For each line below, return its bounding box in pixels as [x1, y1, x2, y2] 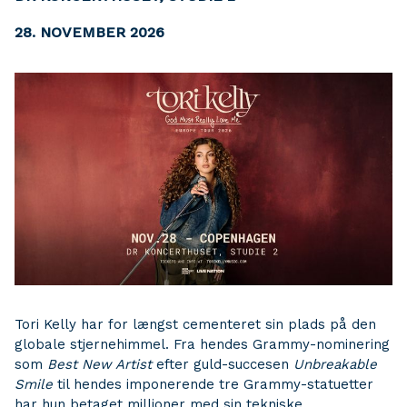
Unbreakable [293, 356, 377, 372]
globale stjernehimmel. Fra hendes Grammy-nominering [15, 336, 390, 352]
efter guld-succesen [152, 356, 293, 372]
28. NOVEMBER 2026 [15, 24, 164, 41]
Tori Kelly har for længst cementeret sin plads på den [15, 316, 376, 333]
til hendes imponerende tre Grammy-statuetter [53, 376, 373, 392]
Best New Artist [47, 356, 152, 372]
